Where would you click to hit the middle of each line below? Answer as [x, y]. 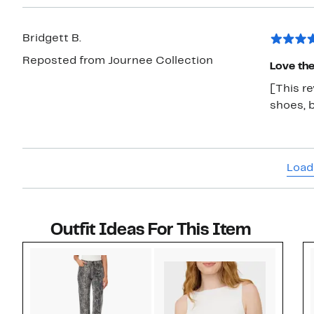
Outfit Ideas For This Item [151, 231]
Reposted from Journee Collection [118, 61]
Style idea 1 [183, 253]
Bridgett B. [52, 39]
